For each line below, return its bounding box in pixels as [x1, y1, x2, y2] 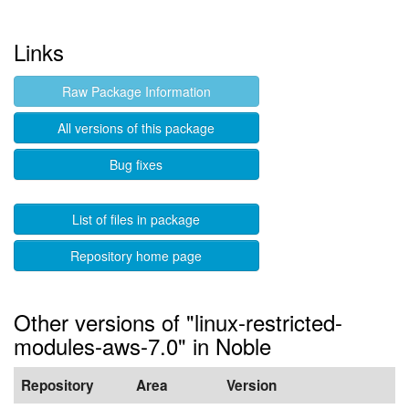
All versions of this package [58, 119, 215, 137]
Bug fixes [110, 155, 163, 173]
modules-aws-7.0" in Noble [14, 330, 271, 362]
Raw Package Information [61, 82, 211, 100]
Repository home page [70, 246, 203, 265]
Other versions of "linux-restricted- [14, 306, 342, 338]
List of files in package [72, 210, 201, 228]
